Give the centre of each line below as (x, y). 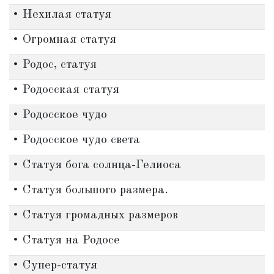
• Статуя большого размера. (90, 190)
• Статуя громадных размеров (95, 215)
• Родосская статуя (65, 90)
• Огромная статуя (64, 40)
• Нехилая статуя (61, 15)
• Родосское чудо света (76, 140)
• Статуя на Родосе (66, 240)
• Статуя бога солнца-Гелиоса (96, 165)
